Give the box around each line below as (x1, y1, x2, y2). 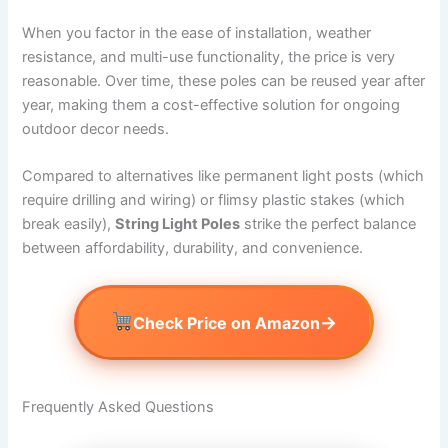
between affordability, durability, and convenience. (22, 239, 364, 258)
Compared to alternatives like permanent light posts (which (22, 167, 425, 186)
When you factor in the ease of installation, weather (22, 23, 372, 42)
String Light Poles (115, 215, 241, 234)
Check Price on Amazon (133, 312, 321, 333)
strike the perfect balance (240, 215, 417, 234)
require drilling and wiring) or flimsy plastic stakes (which (22, 191, 406, 210)
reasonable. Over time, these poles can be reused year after (22, 71, 426, 90)
